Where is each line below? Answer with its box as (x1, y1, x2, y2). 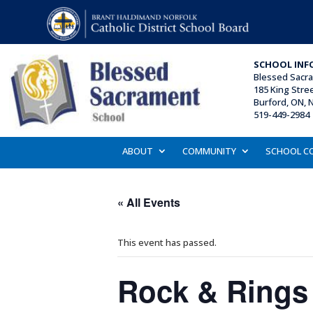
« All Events (117, 194, 180, 210)
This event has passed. (117, 236, 217, 249)
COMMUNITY (182, 145, 236, 157)
